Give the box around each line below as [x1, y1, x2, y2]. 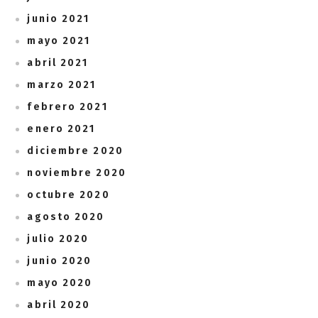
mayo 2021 [27, 35, 91, 48]
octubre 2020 [27, 189, 110, 202]
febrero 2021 [27, 101, 108, 114]
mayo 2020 [27, 277, 93, 290]
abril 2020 [27, 299, 91, 312]
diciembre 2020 [27, 145, 124, 158]
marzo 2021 [27, 79, 97, 92]
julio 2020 [27, 233, 89, 246]
